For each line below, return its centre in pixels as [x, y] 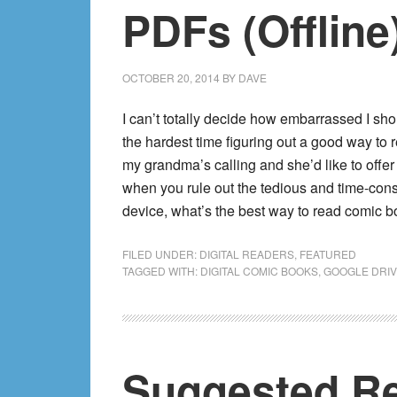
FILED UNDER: [161, 254]
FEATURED [328, 254]
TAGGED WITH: [161, 271]
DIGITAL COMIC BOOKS [259, 271]
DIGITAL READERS [247, 254]
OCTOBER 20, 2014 [171, 78]
